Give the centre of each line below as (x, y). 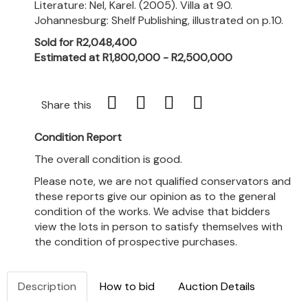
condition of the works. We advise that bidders (152, 211)
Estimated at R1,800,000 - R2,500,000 (133, 57)
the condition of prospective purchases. (136, 242)
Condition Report (78, 137)
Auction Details (217, 286)
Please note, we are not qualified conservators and (163, 181)
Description (47, 286)
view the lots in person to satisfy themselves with (158, 227)
